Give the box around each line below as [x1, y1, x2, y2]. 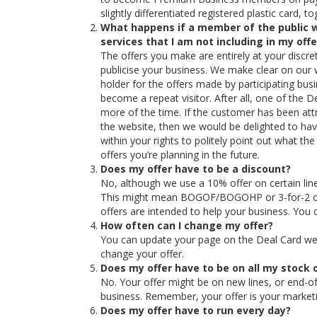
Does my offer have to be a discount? [100, 162, 291, 175]
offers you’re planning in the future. [100, 148, 260, 161]
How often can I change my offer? [100, 219, 273, 232]
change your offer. [100, 247, 184, 260]
